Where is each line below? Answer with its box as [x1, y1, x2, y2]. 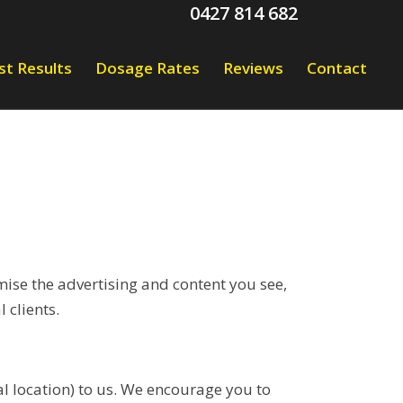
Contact [307, 58, 368, 78]
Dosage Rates [95, 58, 201, 78]
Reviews [223, 58, 284, 78]
